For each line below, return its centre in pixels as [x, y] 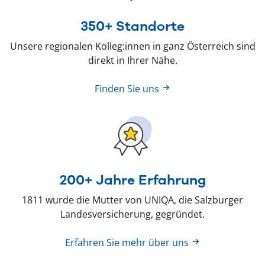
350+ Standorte [132, 26]
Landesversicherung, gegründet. [132, 214]
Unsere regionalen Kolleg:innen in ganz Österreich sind [132, 46]
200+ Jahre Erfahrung [132, 180]
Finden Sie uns [128, 88]
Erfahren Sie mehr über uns [128, 242]
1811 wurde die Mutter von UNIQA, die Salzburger [132, 200]
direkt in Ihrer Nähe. [132, 60]
